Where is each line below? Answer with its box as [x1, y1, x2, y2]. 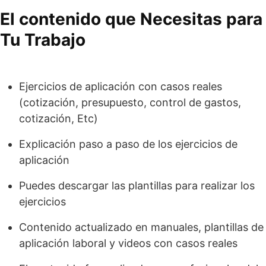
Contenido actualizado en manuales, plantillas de [19, 220, 264, 233]
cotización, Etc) [19, 112, 98, 125]
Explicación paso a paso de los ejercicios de [19, 137, 237, 150]
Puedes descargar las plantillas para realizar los [19, 179, 255, 192]
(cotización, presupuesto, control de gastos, [19, 96, 241, 109]
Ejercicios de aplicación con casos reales [19, 80, 222, 93]
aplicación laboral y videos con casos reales [19, 236, 237, 249]
